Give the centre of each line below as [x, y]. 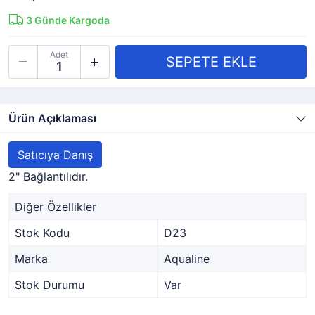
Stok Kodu [42, 233]
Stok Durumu [50, 285]
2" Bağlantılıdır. [48, 176]
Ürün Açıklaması [52, 118]
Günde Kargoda [71, 20]
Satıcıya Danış [55, 155]
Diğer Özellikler [56, 207]
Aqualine [187, 259]
